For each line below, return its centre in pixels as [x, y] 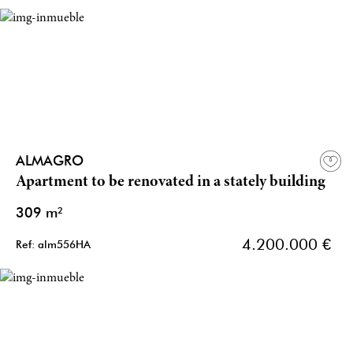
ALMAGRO [50, 161]
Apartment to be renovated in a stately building [171, 183]
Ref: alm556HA [53, 245]
